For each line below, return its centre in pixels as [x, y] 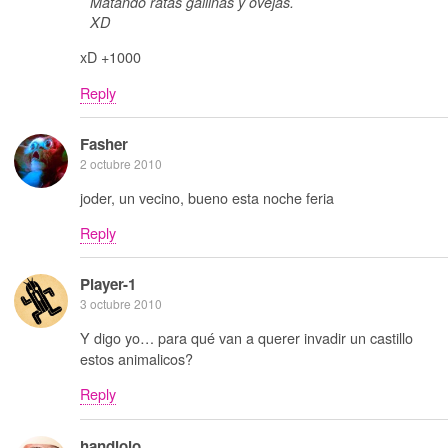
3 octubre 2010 [121, 304]
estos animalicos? [136, 358]
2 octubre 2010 [121, 164]
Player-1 [108, 284]
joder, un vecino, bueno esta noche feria [207, 197]
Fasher [104, 144]
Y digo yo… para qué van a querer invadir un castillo [246, 337]
